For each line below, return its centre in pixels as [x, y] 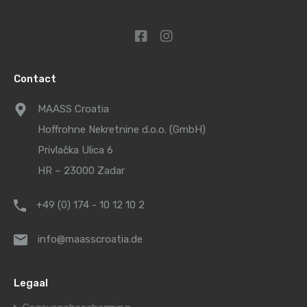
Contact [35, 79]
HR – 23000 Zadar [81, 171]
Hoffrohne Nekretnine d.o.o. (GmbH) [122, 130]
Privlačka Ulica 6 [75, 150]
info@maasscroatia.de [90, 239]
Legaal [31, 283]
